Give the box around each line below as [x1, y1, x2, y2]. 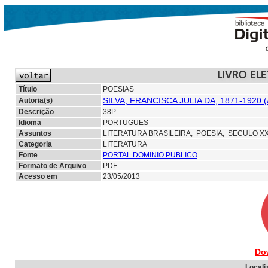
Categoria [19, 140, 52, 148]
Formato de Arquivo [19, 162, 86, 170]
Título [19, 85, 37, 93]
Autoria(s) [19, 96, 53, 105]
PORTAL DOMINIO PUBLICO [103, 151, 197, 159]
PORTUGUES [103, 118, 148, 127]
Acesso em [19, 172, 57, 181]
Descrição [19, 108, 54, 116]
